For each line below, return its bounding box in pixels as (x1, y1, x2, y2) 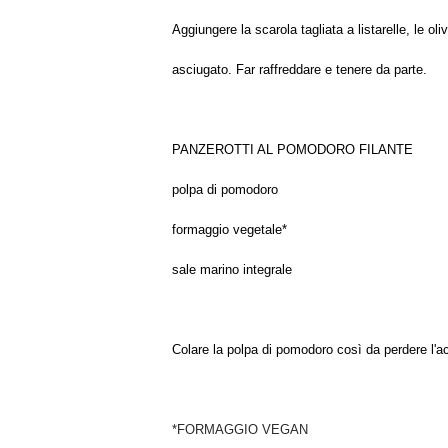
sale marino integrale (172, 262, 292, 277)
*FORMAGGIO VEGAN (172, 422, 308, 437)
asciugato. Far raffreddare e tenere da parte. (172, 62, 427, 77)
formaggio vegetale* (172, 222, 287, 237)
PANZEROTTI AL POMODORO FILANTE (172, 142, 413, 157)
